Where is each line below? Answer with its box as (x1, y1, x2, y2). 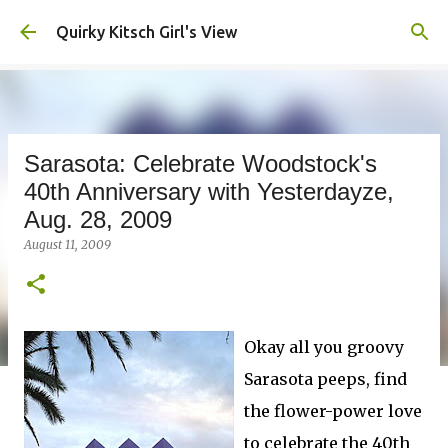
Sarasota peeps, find (244, 369, 407, 389)
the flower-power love (244, 401, 422, 421)
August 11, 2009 (24, 237, 111, 252)
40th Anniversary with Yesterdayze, (24, 178, 394, 205)
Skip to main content (149, 16, 299, 34)
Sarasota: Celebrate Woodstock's (24, 150, 377, 177)
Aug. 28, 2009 (24, 206, 172, 233)
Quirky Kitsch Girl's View (56, 23, 237, 41)
